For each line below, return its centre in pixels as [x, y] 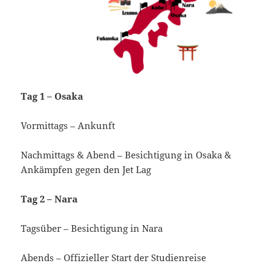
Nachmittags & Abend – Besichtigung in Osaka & [126, 155]
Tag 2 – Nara [50, 199]
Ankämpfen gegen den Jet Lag [86, 170]
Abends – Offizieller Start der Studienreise [114, 258]
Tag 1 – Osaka [52, 96]
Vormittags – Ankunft [68, 126]
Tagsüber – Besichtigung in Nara [92, 228]
